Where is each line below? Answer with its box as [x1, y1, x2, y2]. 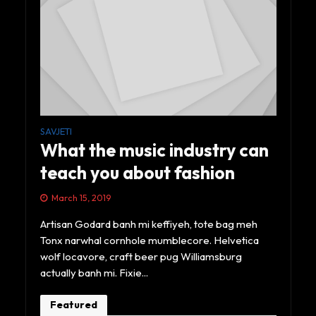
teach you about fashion [39, 161, 235, 184]
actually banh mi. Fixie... [39, 265, 148, 279]
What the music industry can [39, 138, 269, 162]
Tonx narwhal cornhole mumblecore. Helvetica [39, 233, 259, 247]
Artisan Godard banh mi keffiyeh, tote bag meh [39, 217, 257, 231]
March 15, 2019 [51, 191, 111, 203]
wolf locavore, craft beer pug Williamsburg [39, 249, 242, 263]
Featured [49, 298, 97, 311]
